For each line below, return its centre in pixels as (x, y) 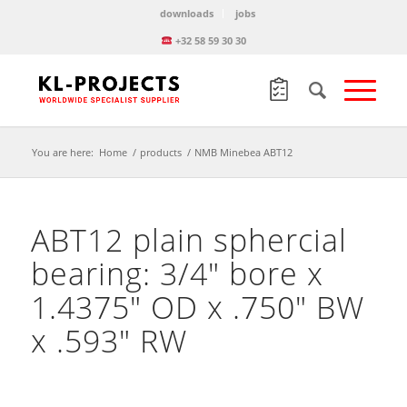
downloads (187, 13)
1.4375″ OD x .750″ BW (197, 307)
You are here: (62, 152)
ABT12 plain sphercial (189, 240)
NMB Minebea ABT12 (243, 152)
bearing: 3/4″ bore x (177, 273)
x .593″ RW (109, 341)
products (160, 152)
